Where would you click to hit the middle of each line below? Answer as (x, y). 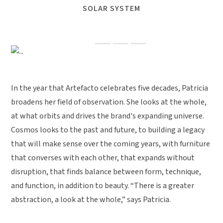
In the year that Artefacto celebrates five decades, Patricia (110, 88)
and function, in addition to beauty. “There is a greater (103, 185)
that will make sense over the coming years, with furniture (111, 144)
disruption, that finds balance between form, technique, (106, 171)
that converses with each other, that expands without (103, 158)
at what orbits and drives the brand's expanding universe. (108, 116)
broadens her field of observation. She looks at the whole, (109, 102)
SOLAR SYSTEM (111, 8)
